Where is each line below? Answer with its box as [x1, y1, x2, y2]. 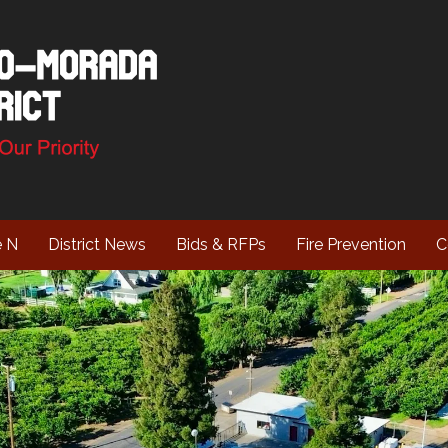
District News [48, 235, 146, 254]
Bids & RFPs [176, 235, 266, 254]
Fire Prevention [296, 235, 406, 254]
